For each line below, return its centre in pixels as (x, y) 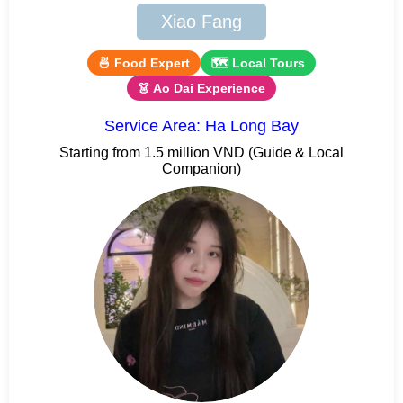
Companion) (201, 168)
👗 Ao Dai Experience (201, 88)
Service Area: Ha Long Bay (201, 125)
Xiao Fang (201, 21)
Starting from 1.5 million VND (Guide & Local (201, 152)
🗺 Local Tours (258, 63)
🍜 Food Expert (144, 63)
